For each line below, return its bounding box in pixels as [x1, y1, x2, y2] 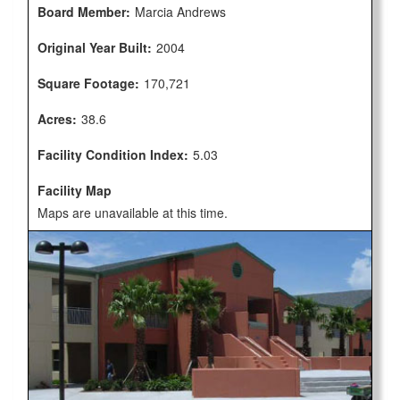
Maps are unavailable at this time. [37, 204, 228, 221]
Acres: [37, 110, 77, 128]
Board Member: [37, 3, 130, 21]
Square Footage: [37, 74, 139, 92]
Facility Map [37, 181, 112, 199]
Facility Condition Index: [37, 146, 188, 163]
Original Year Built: [37, 38, 152, 56]
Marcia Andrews [135, 3, 226, 21]
